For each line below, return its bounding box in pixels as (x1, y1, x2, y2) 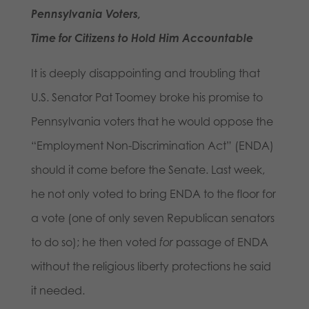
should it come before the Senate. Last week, (30, 162, 265, 177)
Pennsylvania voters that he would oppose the (30, 114, 273, 128)
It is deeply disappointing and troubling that (30, 66, 260, 80)
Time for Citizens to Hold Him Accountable (30, 30, 253, 45)
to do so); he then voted (30, 235, 159, 249)
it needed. (30, 283, 85, 297)
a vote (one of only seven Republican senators (30, 210, 275, 225)
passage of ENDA (175, 235, 268, 249)
